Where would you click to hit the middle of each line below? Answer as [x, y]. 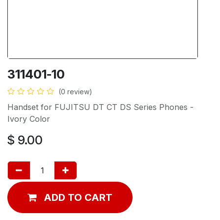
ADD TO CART [78, 197]
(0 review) [75, 91]
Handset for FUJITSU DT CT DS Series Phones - [100, 107]
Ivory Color [29, 119]
